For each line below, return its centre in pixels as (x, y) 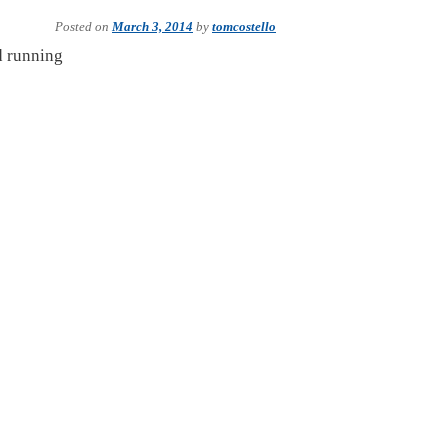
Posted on (83, 26)
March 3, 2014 (152, 26)
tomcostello (244, 26)
